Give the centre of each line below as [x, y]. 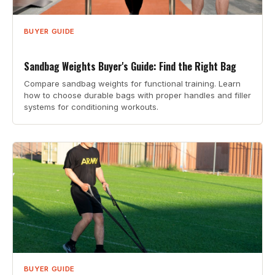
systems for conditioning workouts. [91, 107]
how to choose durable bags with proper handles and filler [137, 95]
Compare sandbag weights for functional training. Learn [132, 84]
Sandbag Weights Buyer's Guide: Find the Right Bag [130, 67]
